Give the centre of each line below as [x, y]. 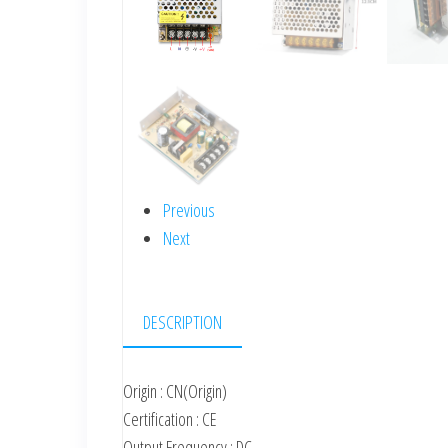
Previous [189, 209]
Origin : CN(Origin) [175, 390]
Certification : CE [170, 418]
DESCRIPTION [182, 321]
